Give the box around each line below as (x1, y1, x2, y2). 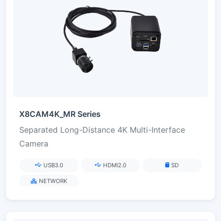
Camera (19, 139, 48, 149)
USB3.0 (43, 161, 63, 169)
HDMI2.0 (103, 161, 126, 169)
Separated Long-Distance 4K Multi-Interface (19, 125, 185, 135)
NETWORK (38, 178, 68, 185)
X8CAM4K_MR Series (19, 109, 101, 119)
